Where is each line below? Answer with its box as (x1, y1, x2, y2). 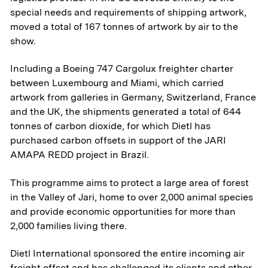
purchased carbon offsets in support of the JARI (10, 135, 227, 146)
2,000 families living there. (10, 220, 127, 232)
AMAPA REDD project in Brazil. (10, 149, 150, 160)
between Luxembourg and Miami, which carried (10, 77, 224, 89)
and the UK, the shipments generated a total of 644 (10, 106, 242, 117)
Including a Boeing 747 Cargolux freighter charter (10, 63, 234, 74)
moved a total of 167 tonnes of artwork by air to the (10, 20, 239, 32)
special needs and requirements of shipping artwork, (10, 6, 247, 18)
